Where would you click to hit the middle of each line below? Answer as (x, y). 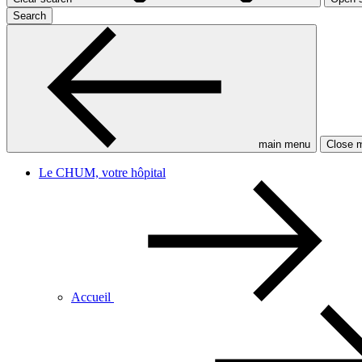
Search (29, 16)
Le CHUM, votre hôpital (102, 173)
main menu (284, 145)
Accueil (93, 297)
